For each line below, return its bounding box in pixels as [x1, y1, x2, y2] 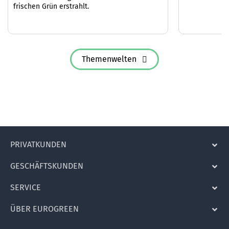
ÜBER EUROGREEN [10, 203, 79, 214]
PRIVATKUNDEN [10, 139, 66, 149]
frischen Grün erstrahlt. [13, 2, 89, 11]
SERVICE [10, 182, 41, 192]
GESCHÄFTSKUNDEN [10, 161, 83, 171]
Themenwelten [81, 54, 136, 64]
